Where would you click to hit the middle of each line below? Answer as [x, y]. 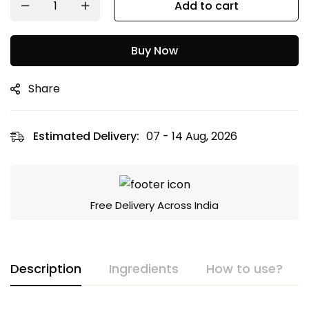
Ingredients [144, 269]
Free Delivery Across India [154, 206]
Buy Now [154, 50]
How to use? [245, 269]
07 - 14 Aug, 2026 [192, 136]
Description [46, 269]
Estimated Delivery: [86, 136]
